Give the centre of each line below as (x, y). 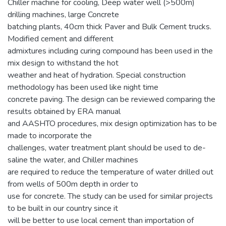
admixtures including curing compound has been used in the (110, 51)
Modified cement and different (61, 39)
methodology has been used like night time (83, 87)
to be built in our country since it (63, 208)
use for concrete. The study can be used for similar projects (110, 196)
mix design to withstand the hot (63, 63)
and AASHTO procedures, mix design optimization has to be (112, 123)
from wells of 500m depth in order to (73, 184)
